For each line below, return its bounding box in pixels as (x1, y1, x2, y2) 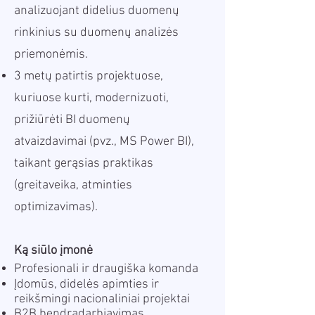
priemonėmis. (14, 47, 88, 62)
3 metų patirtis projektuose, (14, 69, 163, 84)
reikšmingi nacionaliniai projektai (14, 292, 190, 307)
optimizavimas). (14, 200, 98, 214)
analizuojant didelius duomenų (14, 4, 179, 18)
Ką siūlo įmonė (14, 243, 93, 258)
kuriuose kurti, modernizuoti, (14, 91, 169, 105)
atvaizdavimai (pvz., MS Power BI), (14, 134, 194, 149)
